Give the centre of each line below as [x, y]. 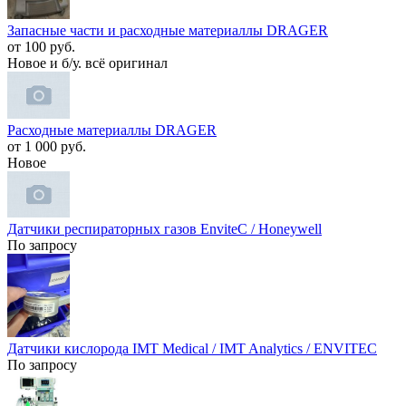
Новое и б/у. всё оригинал [87, 63]
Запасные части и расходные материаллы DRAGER [168, 31]
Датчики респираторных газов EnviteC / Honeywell [164, 229]
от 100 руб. [41, 47]
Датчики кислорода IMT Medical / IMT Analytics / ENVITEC [192, 349]
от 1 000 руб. [47, 146]
